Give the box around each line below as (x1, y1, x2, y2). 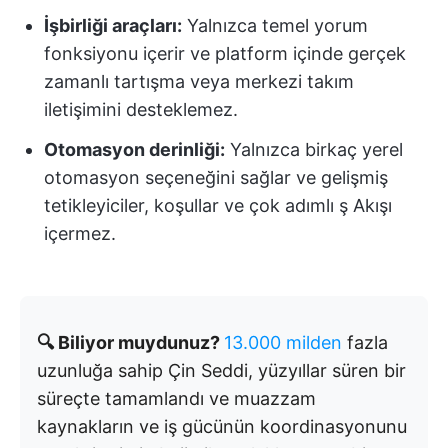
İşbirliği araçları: (44, 15, 182, 36)
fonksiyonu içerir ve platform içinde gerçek (44, 43, 406, 64)
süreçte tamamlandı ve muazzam (37, 388, 316, 409)
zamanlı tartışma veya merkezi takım (44, 71, 354, 92)
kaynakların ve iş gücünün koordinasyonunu (37, 416, 407, 437)
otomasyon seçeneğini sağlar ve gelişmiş (44, 167, 388, 188)
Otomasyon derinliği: (44, 139, 225, 160)
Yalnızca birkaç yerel (225, 139, 403, 160)
